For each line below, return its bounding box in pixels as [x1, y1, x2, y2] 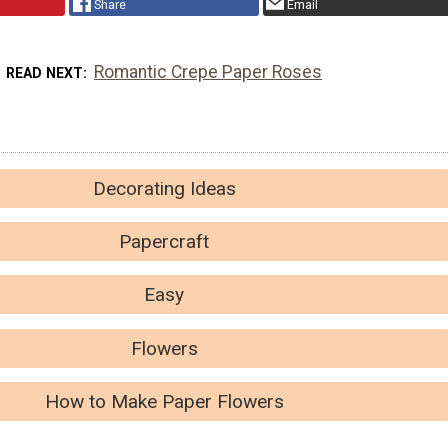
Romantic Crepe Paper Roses [94, 61, 323, 82]
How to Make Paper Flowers [44, 390, 284, 414]
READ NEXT [5, 64, 83, 81]
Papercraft [119, 230, 209, 254]
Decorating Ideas [92, 176, 236, 200]
